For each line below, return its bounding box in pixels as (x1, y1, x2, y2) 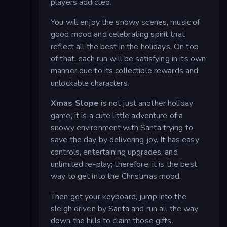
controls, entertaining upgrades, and (51, 146, 178, 158)
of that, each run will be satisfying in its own (51, 53, 206, 64)
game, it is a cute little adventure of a (51, 109, 183, 121)
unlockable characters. (51, 77, 129, 89)
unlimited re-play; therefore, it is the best (51, 158, 197, 170)
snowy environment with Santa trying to (51, 122, 193, 133)
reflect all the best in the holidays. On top (51, 41, 199, 52)
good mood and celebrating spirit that (51, 28, 185, 40)
